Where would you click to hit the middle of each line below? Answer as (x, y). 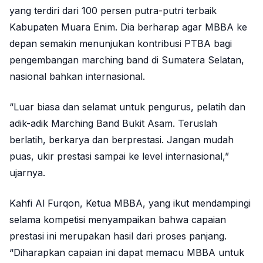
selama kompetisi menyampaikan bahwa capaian (118, 220)
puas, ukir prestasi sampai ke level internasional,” (119, 156)
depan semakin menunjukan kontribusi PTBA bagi (121, 44)
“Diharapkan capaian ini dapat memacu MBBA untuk (127, 253)
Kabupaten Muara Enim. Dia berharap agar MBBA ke (128, 27)
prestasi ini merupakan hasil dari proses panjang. (118, 236)
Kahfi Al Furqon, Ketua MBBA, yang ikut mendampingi (130, 203)
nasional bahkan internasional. (77, 77)
